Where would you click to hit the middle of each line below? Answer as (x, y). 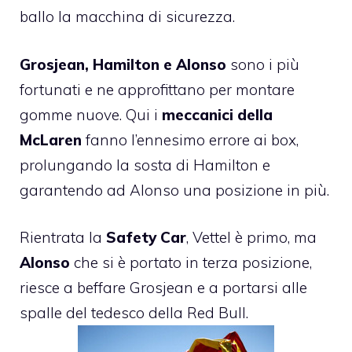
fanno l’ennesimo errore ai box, (190, 139)
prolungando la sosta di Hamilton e (145, 165)
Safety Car (144, 238)
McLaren (51, 139)
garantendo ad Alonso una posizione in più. (174, 190)
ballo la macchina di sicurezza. (127, 17)
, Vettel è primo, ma (251, 238)
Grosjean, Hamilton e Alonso (125, 64)
